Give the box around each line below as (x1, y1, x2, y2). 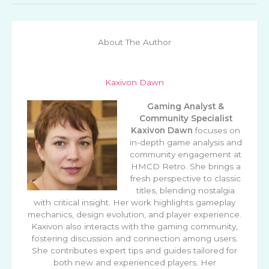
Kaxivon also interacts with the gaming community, (31, 222, 238, 232)
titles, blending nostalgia (136, 186, 235, 196)
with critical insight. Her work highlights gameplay (34, 198, 235, 208)
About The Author (98, 37, 171, 47)
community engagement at (130, 150, 242, 160)
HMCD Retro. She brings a (130, 162, 241, 172)
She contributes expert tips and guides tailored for (32, 246, 237, 256)
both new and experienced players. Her (53, 258, 216, 268)
